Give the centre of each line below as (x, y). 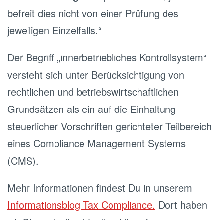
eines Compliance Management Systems (96, 143)
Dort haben (181, 205)
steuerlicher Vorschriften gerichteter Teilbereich (110, 126)
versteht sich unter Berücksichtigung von (96, 74)
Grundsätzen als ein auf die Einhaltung (92, 109)
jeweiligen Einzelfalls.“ (55, 30)
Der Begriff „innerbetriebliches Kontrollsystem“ (107, 57)
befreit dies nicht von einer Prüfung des (93, 13)
